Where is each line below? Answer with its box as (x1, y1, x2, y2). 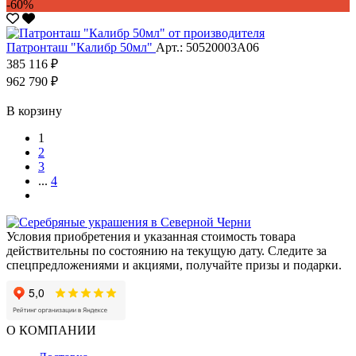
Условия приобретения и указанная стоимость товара (6, 229, 296, 243)
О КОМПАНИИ (6, 323, 96, 337)
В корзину (6, 103, 62, 118)
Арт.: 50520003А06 (156, 40, 259, 54)
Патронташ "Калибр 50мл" (6, 40, 156, 54)
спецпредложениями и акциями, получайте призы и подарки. (6, 257, 342, 272)
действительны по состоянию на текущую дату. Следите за (6, 243, 327, 257)
